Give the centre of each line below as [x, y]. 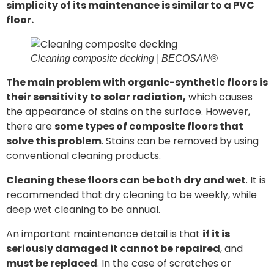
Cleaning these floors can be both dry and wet [126, 180]
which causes [219, 97]
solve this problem [54, 141]
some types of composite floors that [149, 126]
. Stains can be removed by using [180, 141]
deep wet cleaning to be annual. [83, 209]
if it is [216, 234]
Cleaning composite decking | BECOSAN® [124, 58]
